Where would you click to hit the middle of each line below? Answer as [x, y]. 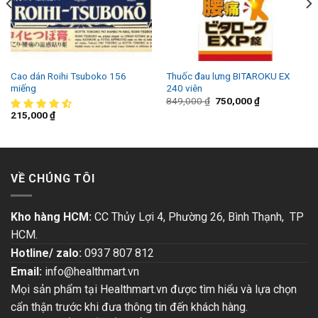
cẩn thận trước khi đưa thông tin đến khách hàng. [129, 307]
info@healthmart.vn [92, 272]
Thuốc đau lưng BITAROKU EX [228, 76]
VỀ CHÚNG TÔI [53, 178]
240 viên [184, 88]
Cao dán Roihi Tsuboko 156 [68, 76]
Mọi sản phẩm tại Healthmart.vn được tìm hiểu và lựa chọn [154, 290]
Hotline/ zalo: [46, 253]
